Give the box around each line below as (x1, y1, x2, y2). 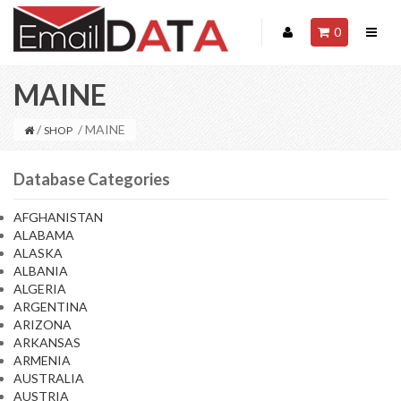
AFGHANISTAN (13, 209, 103, 225)
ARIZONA (13, 317, 72, 332)
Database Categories (13, 169, 170, 189)
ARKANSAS (13, 335, 81, 350)
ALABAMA (13, 227, 74, 243)
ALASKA (13, 245, 63, 260)
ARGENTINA (13, 299, 88, 314)
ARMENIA (13, 353, 71, 368)
